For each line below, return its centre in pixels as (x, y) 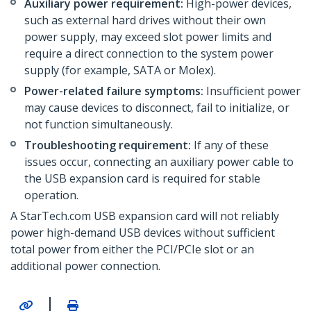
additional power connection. (85, 266)
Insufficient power (252, 91)
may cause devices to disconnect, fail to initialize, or (157, 108)
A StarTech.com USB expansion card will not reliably (145, 216)
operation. (51, 195)
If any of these (230, 145)
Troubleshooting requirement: (108, 145)
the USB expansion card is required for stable (142, 179)
